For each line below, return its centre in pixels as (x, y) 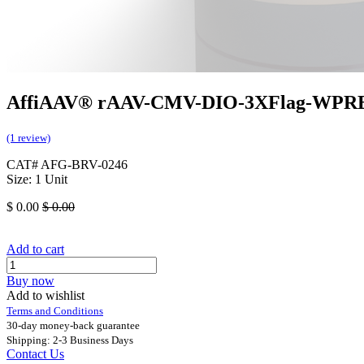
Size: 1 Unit (37, 180)
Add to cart (35, 249)
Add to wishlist (45, 296)
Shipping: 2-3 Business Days (70, 340)
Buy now (30, 281)
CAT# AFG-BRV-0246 (67, 165)
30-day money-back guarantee (73, 326)
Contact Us (35, 354)
